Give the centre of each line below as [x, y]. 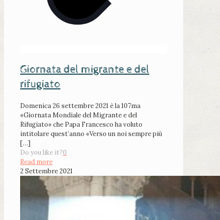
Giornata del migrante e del [85, 70]
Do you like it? [41, 152]
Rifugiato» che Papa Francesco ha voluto [81, 124]
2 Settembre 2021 [46, 171]
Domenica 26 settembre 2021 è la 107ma [80, 106]
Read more [36, 162]
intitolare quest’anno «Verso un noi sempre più [91, 134]
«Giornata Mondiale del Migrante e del [79, 115]
